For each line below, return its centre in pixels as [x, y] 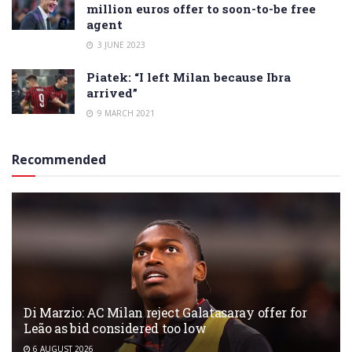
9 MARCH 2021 [125, 113]
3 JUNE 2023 [120, 44]
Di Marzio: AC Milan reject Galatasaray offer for [165, 312]
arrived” [112, 92]
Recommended [59, 159]
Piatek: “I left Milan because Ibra [189, 77]
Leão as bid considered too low [115, 328]
